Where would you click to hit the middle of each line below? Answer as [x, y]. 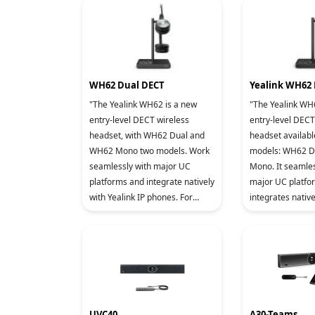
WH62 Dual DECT [127, 85]
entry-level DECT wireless [139, 120]
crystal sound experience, [139, 213]
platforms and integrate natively [152, 182]
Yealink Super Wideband [136, 228]
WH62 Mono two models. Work [149, 151]
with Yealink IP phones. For [141, 197]
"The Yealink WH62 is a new [143, 104]
